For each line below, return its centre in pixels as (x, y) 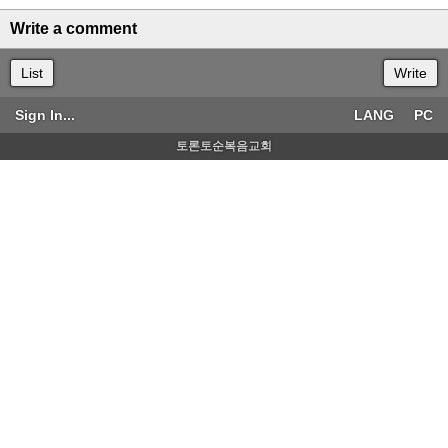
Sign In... (45, 115)
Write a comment (73, 28)
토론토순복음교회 (224, 146)
